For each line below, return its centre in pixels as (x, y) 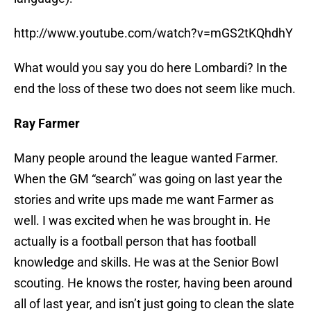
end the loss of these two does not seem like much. (155, 89)
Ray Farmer (47, 124)
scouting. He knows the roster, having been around (153, 283)
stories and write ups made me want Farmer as (144, 200)
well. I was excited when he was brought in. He (142, 221)
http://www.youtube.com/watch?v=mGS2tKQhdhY (153, 33)
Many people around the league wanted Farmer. (146, 158)
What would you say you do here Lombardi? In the (151, 68)
